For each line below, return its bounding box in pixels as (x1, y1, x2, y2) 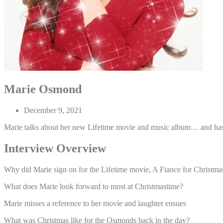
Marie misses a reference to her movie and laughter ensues (4, 199, 186, 208)
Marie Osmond (4, 82, 82, 96)
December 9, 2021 (24, 106, 82, 114)
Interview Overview (4, 141, 106, 155)
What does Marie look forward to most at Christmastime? (4, 182, 183, 191)
